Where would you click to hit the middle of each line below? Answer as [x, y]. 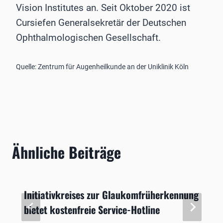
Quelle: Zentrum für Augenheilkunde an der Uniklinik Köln [102, 67]
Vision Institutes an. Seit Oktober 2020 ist [103, 8]
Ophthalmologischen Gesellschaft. [88, 38]
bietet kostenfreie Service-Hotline [92, 210]
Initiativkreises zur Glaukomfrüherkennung [111, 195]
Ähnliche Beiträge [66, 152]
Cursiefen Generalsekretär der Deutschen [101, 23]
